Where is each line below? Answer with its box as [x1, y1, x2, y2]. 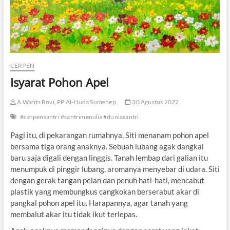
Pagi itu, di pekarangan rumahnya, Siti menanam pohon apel [10, 130, 209, 140]
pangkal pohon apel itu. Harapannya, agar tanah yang [10, 198, 188, 207]
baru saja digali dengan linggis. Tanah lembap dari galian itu [10, 152, 208, 162]
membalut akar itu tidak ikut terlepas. [10, 209, 137, 219]
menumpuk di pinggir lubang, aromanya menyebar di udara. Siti [10, 164, 220, 174]
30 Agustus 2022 [131, 98, 179, 106]
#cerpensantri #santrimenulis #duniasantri [20, 112, 139, 121]
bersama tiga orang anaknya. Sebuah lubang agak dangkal [10, 141, 204, 151]
